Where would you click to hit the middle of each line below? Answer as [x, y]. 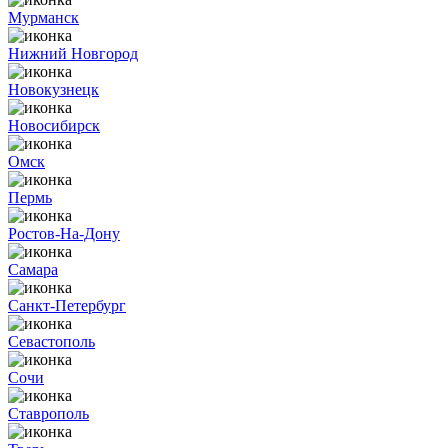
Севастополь [51, 341]
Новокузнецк [53, 89]
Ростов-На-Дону [64, 233]
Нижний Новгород [73, 53]
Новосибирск [54, 125]
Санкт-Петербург [67, 305]
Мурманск [43, 17]
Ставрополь [48, 413]
